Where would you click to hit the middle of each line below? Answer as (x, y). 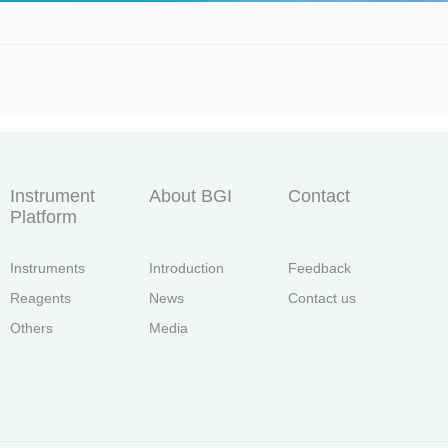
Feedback (319, 267)
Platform (43, 216)
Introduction (186, 267)
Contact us (321, 297)
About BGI (190, 195)
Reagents (40, 297)
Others (31, 327)
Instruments (47, 267)
